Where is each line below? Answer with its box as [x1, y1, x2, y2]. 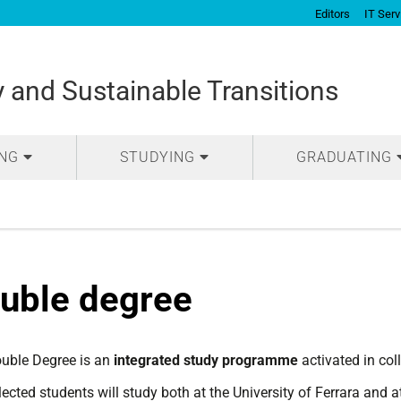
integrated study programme [114, 352, 298, 369]
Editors [315, 6, 350, 21]
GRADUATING [296, 149, 392, 166]
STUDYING [120, 149, 195, 166]
